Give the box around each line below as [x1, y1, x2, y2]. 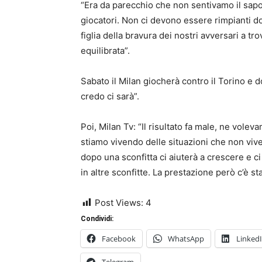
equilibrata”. [81, 45, 130, 56]
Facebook [102, 233, 136, 244]
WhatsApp [168, 233, 204, 244]
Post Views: [95, 197, 143, 208]
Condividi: [81, 215, 113, 223]
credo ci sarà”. [81, 91, 139, 102]
